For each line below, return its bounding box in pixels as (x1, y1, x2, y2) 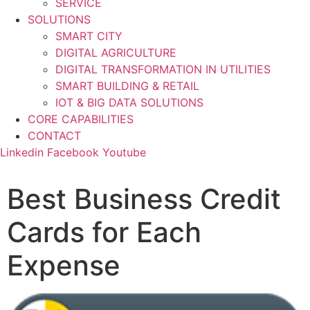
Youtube (102, 145, 146, 159)
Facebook (47, 145, 99, 159)
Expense (7, 248, 120, 282)
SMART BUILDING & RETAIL (55, 79, 199, 93)
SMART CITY (55, 29, 122, 43)
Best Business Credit (7, 182, 281, 216)
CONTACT (28, 129, 81, 143)
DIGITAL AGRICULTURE (55, 46, 176, 60)
